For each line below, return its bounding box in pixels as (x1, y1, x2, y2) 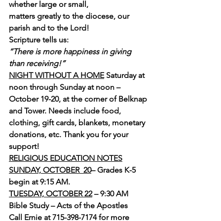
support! (9, 142, 39, 151)
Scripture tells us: (9, 35, 69, 44)
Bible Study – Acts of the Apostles (9, 201, 128, 210)
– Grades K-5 (91, 165, 138, 175)
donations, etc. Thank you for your (9, 130, 130, 139)
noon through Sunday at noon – (9, 82, 122, 92)
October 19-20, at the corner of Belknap (9, 94, 149, 104)
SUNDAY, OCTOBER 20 (9, 165, 91, 175)
